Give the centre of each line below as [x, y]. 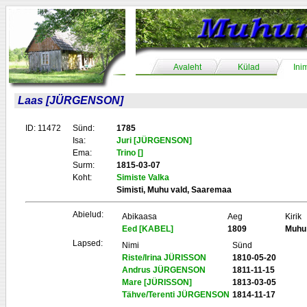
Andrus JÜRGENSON [164, 270]
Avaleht [187, 67]
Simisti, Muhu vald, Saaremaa [174, 190]
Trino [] [130, 153]
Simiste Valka [143, 177]
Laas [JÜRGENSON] [71, 100]
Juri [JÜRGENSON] [154, 140]
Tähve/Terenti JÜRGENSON [176, 295]
